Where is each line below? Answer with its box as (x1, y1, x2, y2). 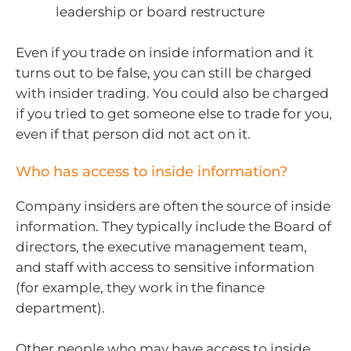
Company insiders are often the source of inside (16, 198, 331, 215)
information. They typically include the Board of (16, 219, 331, 235)
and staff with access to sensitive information (16, 259, 314, 276)
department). (16, 300, 105, 317)
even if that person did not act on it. (16, 125, 251, 142)
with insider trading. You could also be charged (16, 85, 329, 101)
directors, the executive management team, (16, 239, 307, 255)
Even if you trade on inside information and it (16, 44, 313, 60)
